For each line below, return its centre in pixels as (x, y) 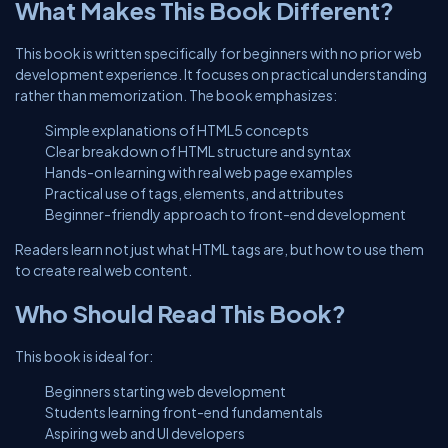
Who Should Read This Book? (180, 313)
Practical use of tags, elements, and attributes (194, 193)
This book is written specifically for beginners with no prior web (218, 53)
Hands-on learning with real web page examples (199, 172)
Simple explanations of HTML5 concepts (177, 130)
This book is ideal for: (84, 356)
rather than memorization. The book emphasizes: (176, 95)
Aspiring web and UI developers (145, 433)
